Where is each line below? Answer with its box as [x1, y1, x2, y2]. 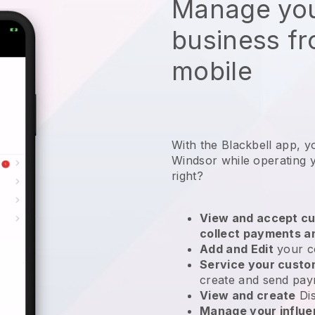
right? [172, 168, 207, 183]
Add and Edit [200, 241, 274, 256]
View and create [200, 288, 296, 302]
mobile [172, 55, 252, 86]
